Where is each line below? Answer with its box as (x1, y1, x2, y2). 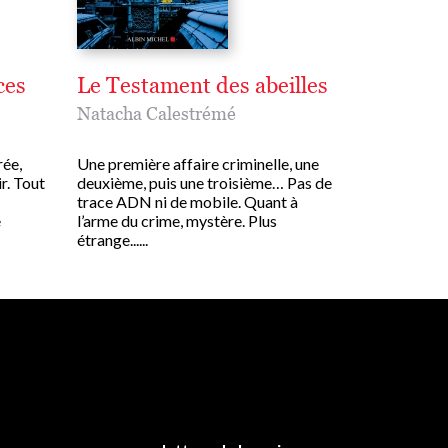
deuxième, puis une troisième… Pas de (76, 173, 332, 193)
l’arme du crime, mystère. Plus (76, 211, 277, 231)
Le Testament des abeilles (76, 72, 328, 100)
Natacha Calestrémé (76, 103, 236, 125)
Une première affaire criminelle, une (76, 154, 319, 174)
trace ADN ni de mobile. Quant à (76, 192, 298, 212)
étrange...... (76, 230, 148, 250)
